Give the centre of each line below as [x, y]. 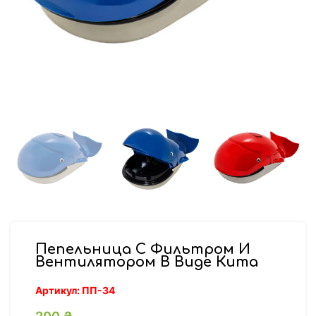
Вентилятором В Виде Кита [147, 262]
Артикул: [59, 290]
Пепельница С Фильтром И [143, 249]
